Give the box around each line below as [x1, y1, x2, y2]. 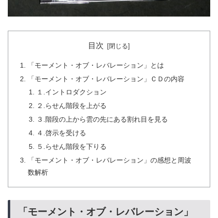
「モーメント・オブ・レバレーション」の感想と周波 [28, 156, 192, 164]
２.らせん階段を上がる [36, 102, 107, 110]
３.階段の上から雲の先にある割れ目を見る [36, 115, 168, 124]
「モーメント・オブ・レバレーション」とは [28, 61, 164, 69]
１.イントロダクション [36, 88, 107, 96]
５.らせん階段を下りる [36, 142, 107, 150]
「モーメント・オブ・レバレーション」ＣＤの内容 [28, 74, 185, 83]
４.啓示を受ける [36, 129, 86, 137]
